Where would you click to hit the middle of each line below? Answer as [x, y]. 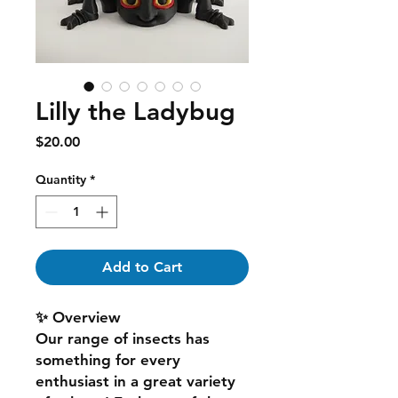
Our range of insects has [123, 338]
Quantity [61, 179]
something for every [108, 359]
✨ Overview [78, 317]
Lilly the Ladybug [135, 111]
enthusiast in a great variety [135, 381]
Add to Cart [142, 267]
